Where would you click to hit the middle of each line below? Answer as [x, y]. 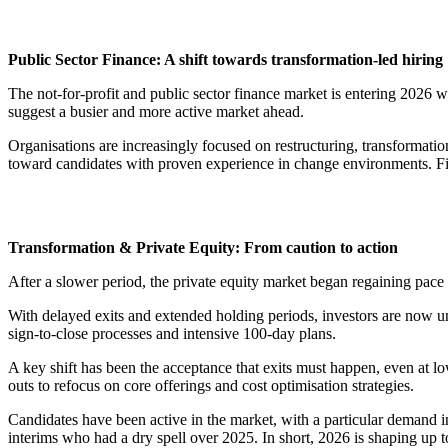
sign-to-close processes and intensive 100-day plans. [172, 334]
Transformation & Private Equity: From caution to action [203, 248]
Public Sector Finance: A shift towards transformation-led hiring [225, 60]
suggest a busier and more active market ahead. [156, 112]
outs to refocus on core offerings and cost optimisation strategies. [211, 386]
